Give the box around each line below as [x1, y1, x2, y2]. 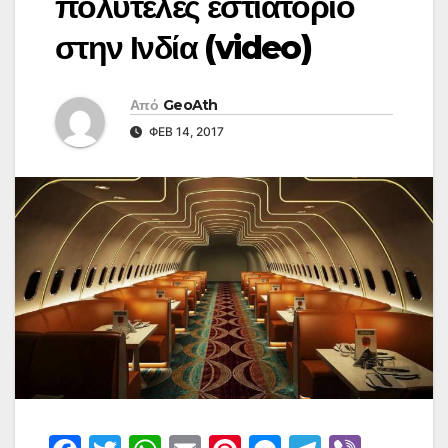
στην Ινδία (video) [55, 28, 312, 68]
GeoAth [162, 96, 218, 115]
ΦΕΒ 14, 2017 [146, 124, 224, 140]
